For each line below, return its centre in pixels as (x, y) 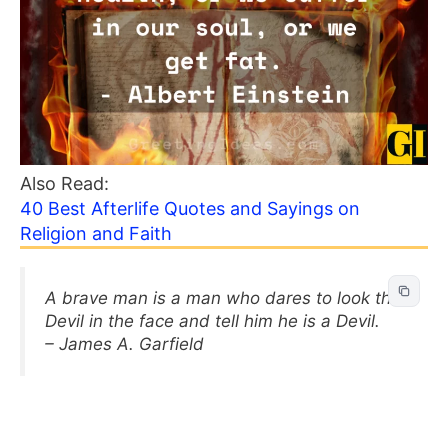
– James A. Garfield (124, 344)
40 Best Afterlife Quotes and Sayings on (190, 208)
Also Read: (67, 183)
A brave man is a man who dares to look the (223, 298)
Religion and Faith (96, 233)
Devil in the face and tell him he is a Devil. (212, 321)
